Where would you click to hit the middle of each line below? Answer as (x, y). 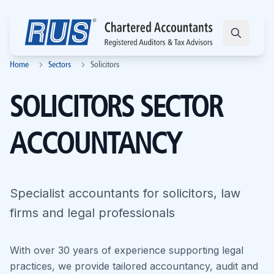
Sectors (60, 65)
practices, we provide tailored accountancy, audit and (134, 266)
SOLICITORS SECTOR (116, 109)
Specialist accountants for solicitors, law (125, 193)
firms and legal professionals (92, 213)
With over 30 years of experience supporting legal (127, 250)
